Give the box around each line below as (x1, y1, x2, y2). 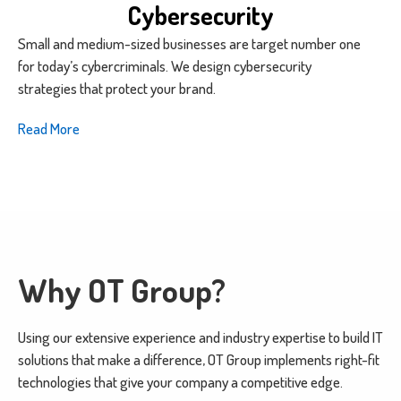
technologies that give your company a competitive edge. (18, 372, 346, 392)
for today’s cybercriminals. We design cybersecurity (18, 56, 311, 76)
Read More (18, 119, 80, 139)
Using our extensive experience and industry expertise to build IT (18, 328, 383, 347)
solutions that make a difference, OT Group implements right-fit (18, 350, 380, 370)
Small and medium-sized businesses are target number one (18, 34, 361, 54)
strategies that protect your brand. (18, 79, 216, 98)
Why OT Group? (18, 269, 226, 311)
